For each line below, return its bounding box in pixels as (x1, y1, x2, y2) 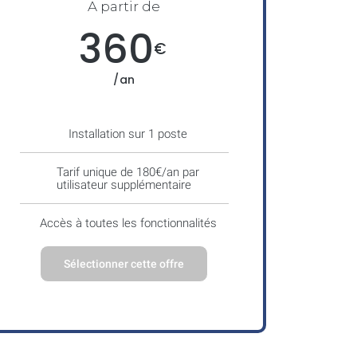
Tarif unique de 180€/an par (57, 164, 200, 179)
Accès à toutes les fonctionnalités (39, 215, 217, 230)
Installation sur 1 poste (69, 126, 188, 141)
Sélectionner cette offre (64, 257, 185, 270)
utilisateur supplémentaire (57, 177, 192, 192)
